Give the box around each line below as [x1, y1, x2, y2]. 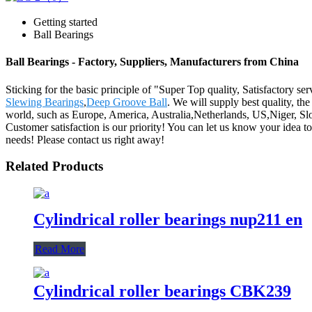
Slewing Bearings [6, 95, 84, 108]
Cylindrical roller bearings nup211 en [33, 210, 302, 228]
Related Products [6, 159, 103, 174]
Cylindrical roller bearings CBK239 [33, 281, 291, 300]
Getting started [33, 16, 97, 28]
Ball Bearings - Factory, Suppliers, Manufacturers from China [6, 56, 299, 68]
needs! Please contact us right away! [6, 133, 164, 146]
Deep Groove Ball [86, 95, 167, 108]
